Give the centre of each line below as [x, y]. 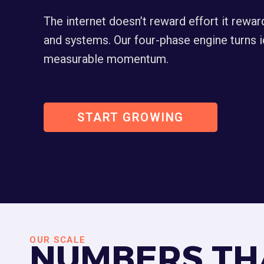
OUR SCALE [58, 240]
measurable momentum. [106, 59]
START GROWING [131, 117]
